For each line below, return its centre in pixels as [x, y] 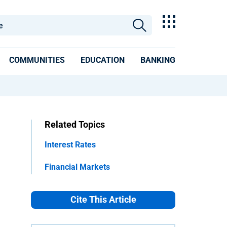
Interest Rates [70, 144]
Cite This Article [103, 200]
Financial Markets [77, 167]
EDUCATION [103, 60]
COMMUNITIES [37, 60]
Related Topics [75, 124]
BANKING [158, 60]
